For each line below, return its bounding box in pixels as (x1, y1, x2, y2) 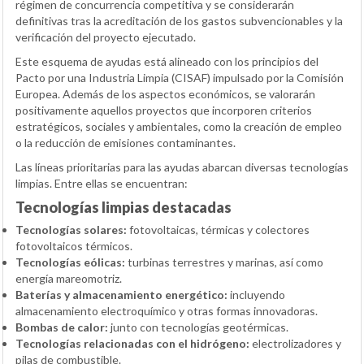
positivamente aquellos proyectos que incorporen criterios (15, 102, 312, 117)
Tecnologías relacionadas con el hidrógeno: (15, 336, 249, 350)
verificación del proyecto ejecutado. (15, 29, 196, 44)
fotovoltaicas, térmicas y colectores (127, 222, 310, 236)
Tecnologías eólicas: (15, 254, 125, 269)
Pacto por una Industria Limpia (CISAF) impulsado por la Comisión (15, 70, 344, 84)
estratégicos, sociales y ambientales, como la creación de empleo (15, 119, 342, 133)
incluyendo (227, 287, 285, 301)
